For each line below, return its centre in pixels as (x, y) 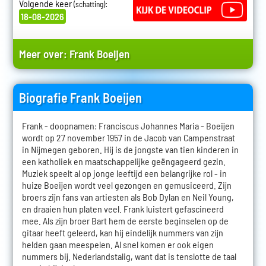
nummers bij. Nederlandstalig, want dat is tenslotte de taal (129, 256)
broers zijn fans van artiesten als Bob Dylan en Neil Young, (128, 197)
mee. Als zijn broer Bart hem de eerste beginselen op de (125, 220)
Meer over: (44, 53)
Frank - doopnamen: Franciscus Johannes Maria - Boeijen (128, 125)
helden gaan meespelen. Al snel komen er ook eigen (118, 244)
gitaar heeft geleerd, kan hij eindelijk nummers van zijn (122, 232)
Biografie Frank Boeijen (80, 97)
